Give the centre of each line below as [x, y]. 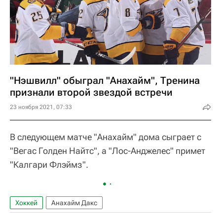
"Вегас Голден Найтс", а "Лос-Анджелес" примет [108, 151]
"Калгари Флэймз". [49, 165]
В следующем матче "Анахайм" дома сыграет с [106, 137]
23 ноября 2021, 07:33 [41, 107]
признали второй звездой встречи [91, 92]
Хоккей [26, 203]
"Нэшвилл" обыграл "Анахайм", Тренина [105, 80]
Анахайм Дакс [74, 203]
